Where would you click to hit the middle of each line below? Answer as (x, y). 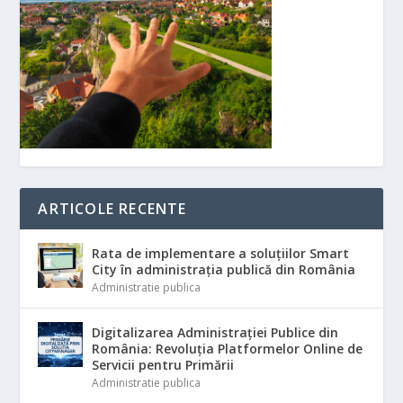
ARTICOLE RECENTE (112, 209)
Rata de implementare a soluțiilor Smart (221, 254)
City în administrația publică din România (224, 270)
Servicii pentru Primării (163, 365)
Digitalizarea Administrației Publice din (215, 333)
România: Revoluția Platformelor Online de (228, 349)
